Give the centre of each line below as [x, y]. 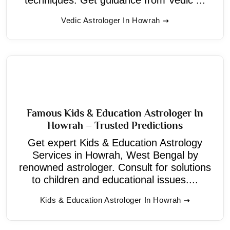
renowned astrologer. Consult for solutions [115, 167]
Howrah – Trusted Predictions [115, 125]
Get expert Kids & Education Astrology [115, 142]
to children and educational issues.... [115, 179]
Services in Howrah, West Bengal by [115, 155]
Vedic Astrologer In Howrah [111, 20]
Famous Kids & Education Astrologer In [115, 113]
